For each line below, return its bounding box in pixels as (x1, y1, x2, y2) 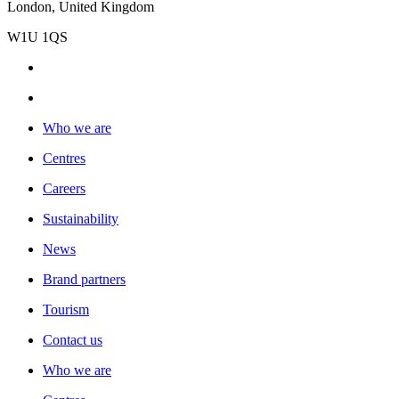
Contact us (43, 331, 102, 347)
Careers (43, 180, 85, 196)
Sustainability (43, 210, 118, 226)
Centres (43, 150, 85, 166)
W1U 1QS (7, 28, 71, 45)
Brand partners (43, 271, 126, 287)
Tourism (43, 301, 89, 317)
